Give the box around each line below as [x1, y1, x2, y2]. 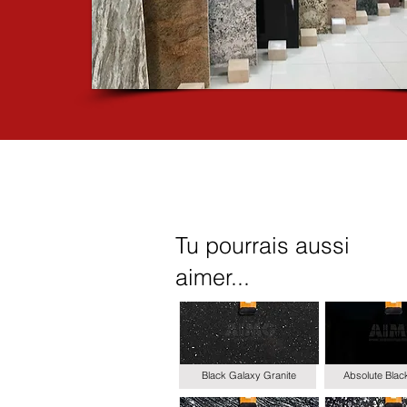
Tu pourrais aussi [175, 232, 350, 259]
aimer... [175, 263, 250, 291]
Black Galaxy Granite [201, 369, 296, 382]
